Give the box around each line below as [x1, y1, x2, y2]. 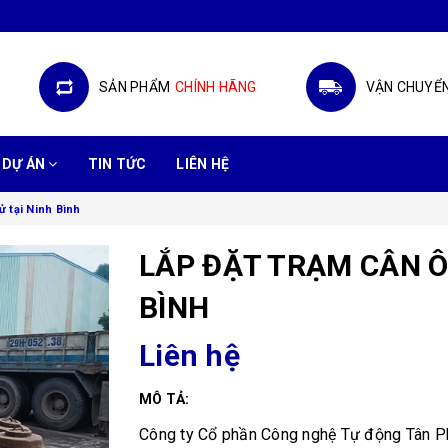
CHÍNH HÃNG [175, 79, 257, 95]
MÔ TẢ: [139, 391, 190, 407]
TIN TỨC [87, 156, 147, 172]
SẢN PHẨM [99, 79, 170, 95]
